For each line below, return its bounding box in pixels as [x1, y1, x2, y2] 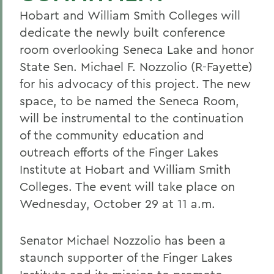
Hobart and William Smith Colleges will [20, 7, 240, 23]
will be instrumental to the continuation [20, 110, 243, 125]
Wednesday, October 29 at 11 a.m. [20, 196, 215, 211]
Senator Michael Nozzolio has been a [20, 232, 226, 248]
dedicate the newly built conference [20, 24, 225, 40]
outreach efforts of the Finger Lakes [20, 144, 218, 160]
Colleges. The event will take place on [20, 179, 235, 194]
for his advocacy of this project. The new [20, 76, 251, 91]
